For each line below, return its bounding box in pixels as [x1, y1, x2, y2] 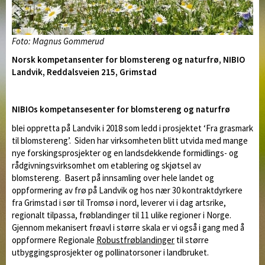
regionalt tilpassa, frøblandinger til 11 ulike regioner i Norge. [12, 209, 231, 221]
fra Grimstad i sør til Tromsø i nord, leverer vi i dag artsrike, [12, 196, 226, 208]
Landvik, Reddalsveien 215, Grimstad [12, 66, 157, 78]
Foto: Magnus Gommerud [12, 35, 104, 47]
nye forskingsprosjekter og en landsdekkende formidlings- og [12, 147, 238, 159]
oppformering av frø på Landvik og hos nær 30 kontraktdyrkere [12, 184, 243, 196]
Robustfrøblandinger [96, 234, 174, 245]
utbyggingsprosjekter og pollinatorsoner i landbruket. [12, 246, 209, 258]
